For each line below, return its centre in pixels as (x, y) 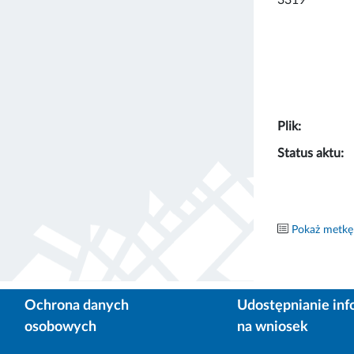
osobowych (60, 327)
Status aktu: (311, 153)
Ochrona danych (77, 305)
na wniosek (272, 327)
